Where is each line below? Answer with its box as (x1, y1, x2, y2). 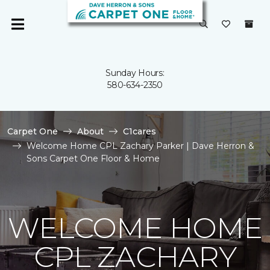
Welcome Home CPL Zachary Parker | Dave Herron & (27, 140, 254, 151)
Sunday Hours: (105, 67, 165, 78)
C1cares (123, 126, 156, 137)
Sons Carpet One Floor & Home (27, 153, 160, 164)
